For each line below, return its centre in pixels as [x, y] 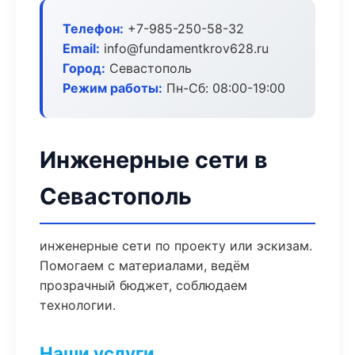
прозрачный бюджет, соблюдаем [143, 285]
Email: [81, 48]
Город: [84, 68]
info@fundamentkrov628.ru [184, 48]
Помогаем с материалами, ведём [145, 265]
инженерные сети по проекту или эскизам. [176, 246]
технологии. [78, 305]
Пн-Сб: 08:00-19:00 [224, 88]
